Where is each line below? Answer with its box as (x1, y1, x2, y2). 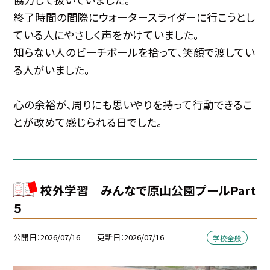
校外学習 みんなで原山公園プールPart (40, 181, 256, 199)
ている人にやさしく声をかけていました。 (13, 27, 199, 43)
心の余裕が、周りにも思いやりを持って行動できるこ (13, 97, 253, 113)
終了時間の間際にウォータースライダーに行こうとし (13, 10, 256, 25)
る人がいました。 (13, 62, 90, 78)
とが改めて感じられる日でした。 (13, 115, 163, 130)
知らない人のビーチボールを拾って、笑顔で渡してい (13, 45, 256, 60)
